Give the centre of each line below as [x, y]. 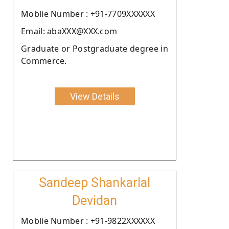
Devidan [95, 200]
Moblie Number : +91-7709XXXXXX [88, 14]
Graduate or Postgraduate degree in [95, 48]
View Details [95, 96]
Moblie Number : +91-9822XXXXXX [88, 221]
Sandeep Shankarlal [95, 182]
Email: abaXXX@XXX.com [69, 31]
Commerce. [44, 61]
